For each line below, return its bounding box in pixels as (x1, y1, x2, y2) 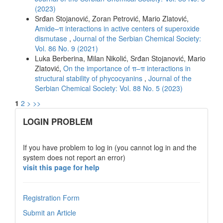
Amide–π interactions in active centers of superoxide (35, 23, 200, 33)
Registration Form (23, 192, 80, 203)
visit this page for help (23, 162, 100, 172)
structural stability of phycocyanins (35, 73, 144, 83)
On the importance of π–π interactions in (63, 63, 191, 73)
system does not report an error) (23, 152, 125, 162)
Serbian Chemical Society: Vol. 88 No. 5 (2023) (35, 83, 183, 93)
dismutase (35, 33, 69, 43)
